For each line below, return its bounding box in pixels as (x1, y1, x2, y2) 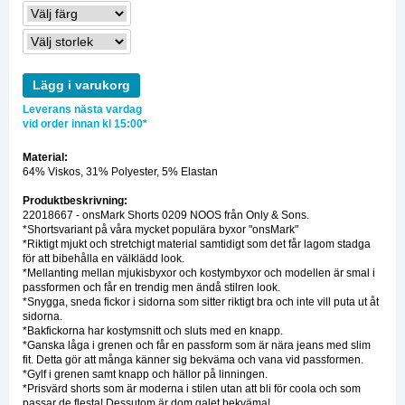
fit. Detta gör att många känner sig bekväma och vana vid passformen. (23, 353, 363, 366)
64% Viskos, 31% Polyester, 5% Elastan (23, 165, 218, 178)
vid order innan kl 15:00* (23, 117, 147, 130)
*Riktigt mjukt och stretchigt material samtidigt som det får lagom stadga (23, 237, 371, 250)
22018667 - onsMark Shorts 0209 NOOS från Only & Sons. (23, 208, 309, 221)
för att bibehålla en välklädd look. (23, 251, 184, 265)
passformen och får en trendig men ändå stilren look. (23, 280, 280, 294)
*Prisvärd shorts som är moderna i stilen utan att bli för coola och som (23, 381, 361, 395)
